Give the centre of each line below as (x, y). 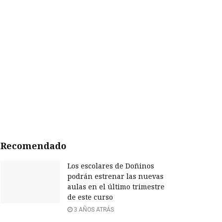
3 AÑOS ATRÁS (93, 210)
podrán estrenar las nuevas (115, 176)
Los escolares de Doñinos (111, 166)
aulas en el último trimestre (116, 187)
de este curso (90, 197)
